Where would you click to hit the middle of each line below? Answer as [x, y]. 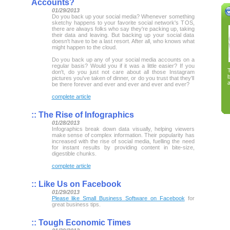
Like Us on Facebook [79, 184]
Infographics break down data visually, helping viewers [123, 129]
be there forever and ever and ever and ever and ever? [120, 84]
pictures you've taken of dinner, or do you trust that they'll [123, 78]
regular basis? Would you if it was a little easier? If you [123, 65]
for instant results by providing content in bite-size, [123, 147]
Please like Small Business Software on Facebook [118, 198]
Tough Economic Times [83, 222]
